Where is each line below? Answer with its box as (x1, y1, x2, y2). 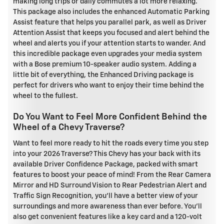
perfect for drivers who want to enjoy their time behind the (13, 82, 204, 89)
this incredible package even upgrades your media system (13, 50, 202, 58)
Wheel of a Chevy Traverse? (13, 123, 124, 132)
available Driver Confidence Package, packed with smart (13, 160, 198, 168)
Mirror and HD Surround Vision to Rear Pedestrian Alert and (13, 181, 206, 189)
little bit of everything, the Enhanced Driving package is (13, 71, 193, 79)
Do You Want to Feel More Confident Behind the (13, 112, 207, 122)
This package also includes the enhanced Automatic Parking (13, 8, 209, 16)
